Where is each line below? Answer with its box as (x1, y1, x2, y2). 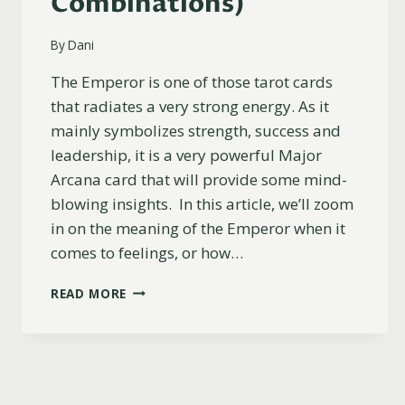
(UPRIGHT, (126, 374, 195, 392)
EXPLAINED (126, 355, 199, 373)
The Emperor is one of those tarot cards (51, 71, 333, 92)
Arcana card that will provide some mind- (51, 168, 347, 190)
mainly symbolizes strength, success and (51, 119, 341, 141)
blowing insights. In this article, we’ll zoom (51, 193, 353, 214)
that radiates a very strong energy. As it (51, 95, 329, 117)
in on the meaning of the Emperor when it (51, 217, 345, 239)
